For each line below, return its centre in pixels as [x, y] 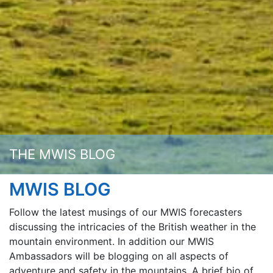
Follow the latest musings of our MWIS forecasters [126, 212]
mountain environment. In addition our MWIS [112, 242]
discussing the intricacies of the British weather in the [133, 227]
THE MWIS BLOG [62, 154]
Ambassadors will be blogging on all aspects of [119, 256]
